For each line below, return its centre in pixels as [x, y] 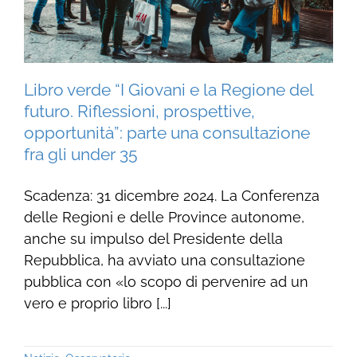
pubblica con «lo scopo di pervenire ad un [166, 281]
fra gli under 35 [80, 154]
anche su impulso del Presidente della [153, 238]
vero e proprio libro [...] [97, 303]
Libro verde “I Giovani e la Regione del [168, 89]
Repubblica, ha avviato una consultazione [164, 260]
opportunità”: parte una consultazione [167, 132]
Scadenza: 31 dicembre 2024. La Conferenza [171, 195]
